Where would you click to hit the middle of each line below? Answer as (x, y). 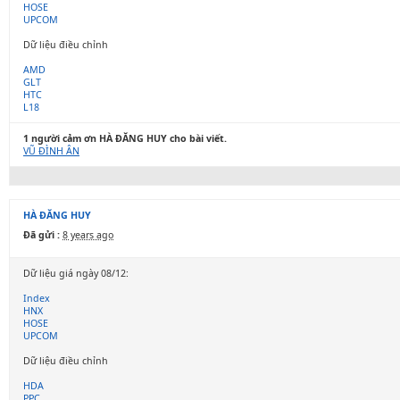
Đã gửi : (42, 235)
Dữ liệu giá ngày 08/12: (76, 273)
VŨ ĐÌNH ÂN (51, 151)
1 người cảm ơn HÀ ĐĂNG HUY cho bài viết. (125, 138)
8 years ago (88, 235)
